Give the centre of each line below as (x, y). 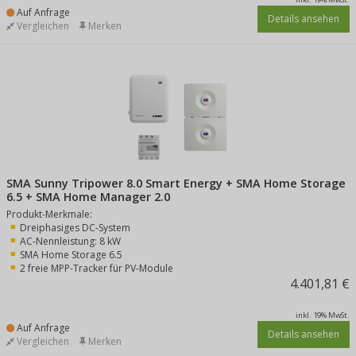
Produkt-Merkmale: (49, 214)
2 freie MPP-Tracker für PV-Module (97, 268)
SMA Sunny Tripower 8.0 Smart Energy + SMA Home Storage (176, 183)
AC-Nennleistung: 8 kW (70, 241)
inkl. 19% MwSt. (323, 315)
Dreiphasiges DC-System (75, 228)
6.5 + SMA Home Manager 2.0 (88, 197)
